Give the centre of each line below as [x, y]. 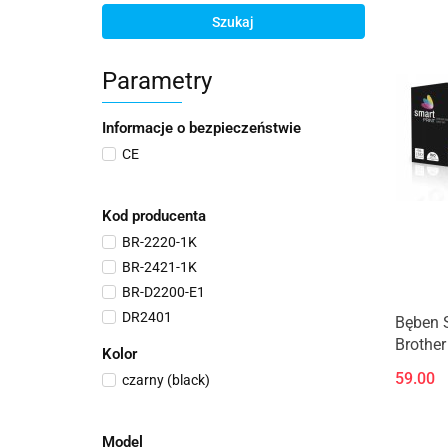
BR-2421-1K [159, 267]
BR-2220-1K [159, 242]
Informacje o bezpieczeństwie [201, 128]
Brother [420, 344]
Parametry [157, 81]
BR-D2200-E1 [163, 292]
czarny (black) [166, 380]
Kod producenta [154, 216]
